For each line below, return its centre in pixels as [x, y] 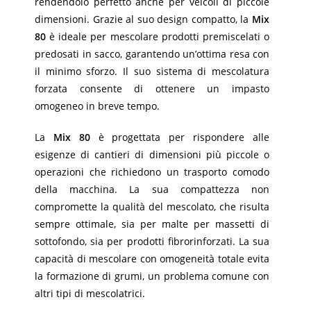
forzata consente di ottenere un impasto [152, 89]
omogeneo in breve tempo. [97, 106]
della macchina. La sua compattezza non [152, 189]
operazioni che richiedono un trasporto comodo [152, 172]
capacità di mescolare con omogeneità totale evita [152, 259]
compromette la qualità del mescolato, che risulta [152, 207]
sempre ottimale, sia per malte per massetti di [152, 224]
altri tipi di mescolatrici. [90, 293]
